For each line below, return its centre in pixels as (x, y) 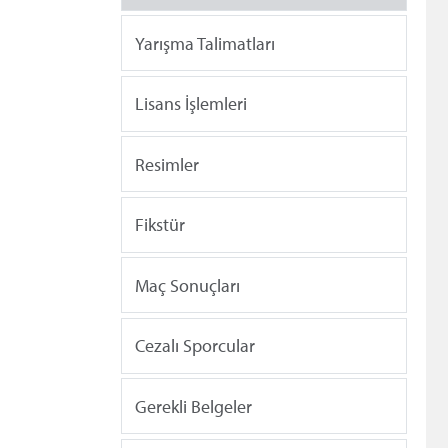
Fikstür (160, 225)
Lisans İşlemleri (191, 104)
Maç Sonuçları (187, 285)
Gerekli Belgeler (193, 406)
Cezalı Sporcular (195, 346)
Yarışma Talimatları (205, 43)
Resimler (167, 164)
